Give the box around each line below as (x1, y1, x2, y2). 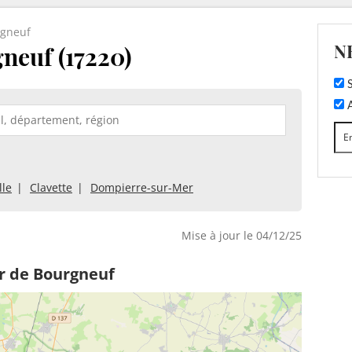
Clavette (30, 179, 72, 195)
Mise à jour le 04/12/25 (181, 227, 302, 243)
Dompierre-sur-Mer (90, 179, 193, 195)
